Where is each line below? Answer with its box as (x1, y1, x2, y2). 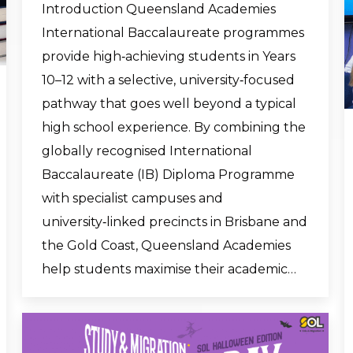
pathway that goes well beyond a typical (42, 96, 296, 111)
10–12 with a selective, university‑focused (42, 72, 295, 87)
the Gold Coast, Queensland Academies (42, 238, 291, 253)
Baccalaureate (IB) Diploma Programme (42, 167, 295, 182)
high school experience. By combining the (42, 120, 306, 135)
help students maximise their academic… (42, 262, 296, 277)
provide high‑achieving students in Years (42, 49, 295, 64)
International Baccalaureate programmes (42, 25, 304, 40)
